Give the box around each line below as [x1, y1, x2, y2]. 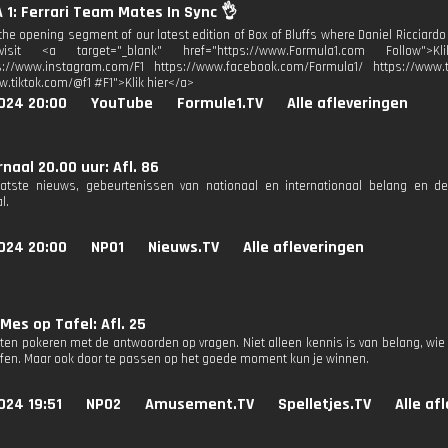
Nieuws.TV [148, 237, 219, 258]
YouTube [91, 93, 153, 114]
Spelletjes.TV [278, 394, 371, 415]
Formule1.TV [177, 93, 263, 114]
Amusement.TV [145, 394, 254, 415]
